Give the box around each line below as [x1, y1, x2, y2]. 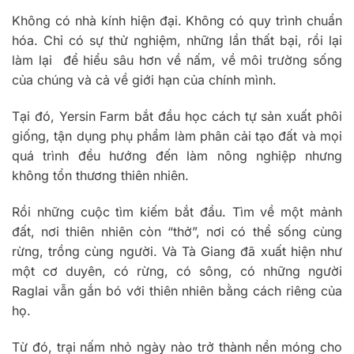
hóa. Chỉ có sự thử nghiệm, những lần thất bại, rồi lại [12, 32, 342, 49]
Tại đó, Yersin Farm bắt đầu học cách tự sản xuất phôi [12, 108, 342, 125]
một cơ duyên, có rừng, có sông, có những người [12, 262, 342, 279]
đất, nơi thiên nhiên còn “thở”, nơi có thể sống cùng [12, 223, 342, 239]
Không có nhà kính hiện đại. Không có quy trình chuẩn [12, 13, 342, 29]
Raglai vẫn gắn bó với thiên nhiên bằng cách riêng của [12, 282, 342, 299]
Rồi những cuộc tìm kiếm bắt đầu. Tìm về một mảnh [12, 203, 342, 220]
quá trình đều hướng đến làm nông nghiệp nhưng [12, 148, 342, 164]
